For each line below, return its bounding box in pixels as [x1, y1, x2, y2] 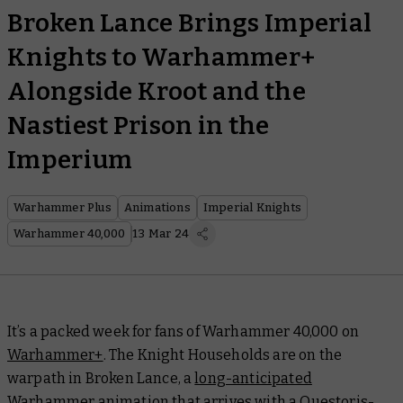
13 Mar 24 [132, 227, 190, 240]
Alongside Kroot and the [7, 76, 306, 106]
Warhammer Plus [13, 201, 112, 214]
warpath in [7, 370, 85, 387]
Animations [123, 201, 191, 214]
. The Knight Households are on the [103, 346, 343, 363]
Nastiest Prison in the [7, 111, 270, 140]
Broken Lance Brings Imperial [7, 8, 372, 38]
